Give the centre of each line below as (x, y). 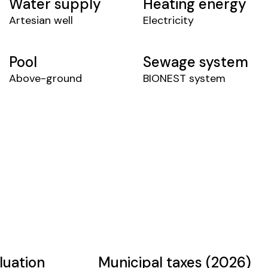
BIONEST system (184, 78)
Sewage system (196, 62)
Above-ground (45, 78)
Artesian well (41, 21)
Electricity (168, 21)
